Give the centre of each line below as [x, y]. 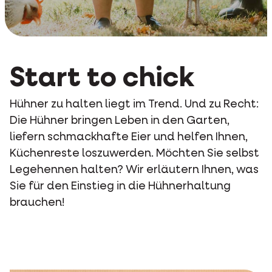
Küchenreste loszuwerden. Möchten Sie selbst [134, 154]
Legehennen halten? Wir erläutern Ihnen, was [134, 170]
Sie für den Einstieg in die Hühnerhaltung [120, 186]
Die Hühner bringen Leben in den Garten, [120, 121]
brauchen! [37, 203]
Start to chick [102, 79]
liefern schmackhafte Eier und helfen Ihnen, [129, 137]
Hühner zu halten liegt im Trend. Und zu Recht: [134, 104]
